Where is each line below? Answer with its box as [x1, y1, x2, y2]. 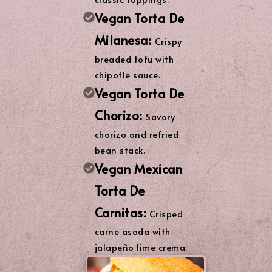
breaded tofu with [94, 52, 174, 65]
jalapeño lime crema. [94, 240, 188, 253]
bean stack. [94, 143, 146, 156]
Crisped [146, 207, 183, 220]
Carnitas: [94, 203, 147, 221]
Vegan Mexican [94, 160, 183, 177]
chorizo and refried [94, 127, 179, 140]
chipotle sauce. [94, 68, 161, 81]
